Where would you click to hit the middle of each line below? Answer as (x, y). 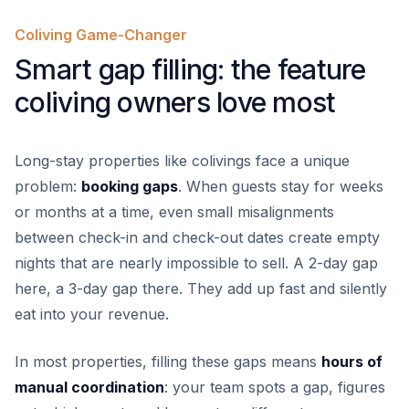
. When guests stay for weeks (281, 186)
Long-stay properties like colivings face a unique (182, 161)
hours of (352, 362)
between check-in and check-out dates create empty (197, 237)
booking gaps (130, 186)
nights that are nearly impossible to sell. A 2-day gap (196, 263)
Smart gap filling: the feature (190, 69)
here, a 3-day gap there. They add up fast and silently (201, 288)
